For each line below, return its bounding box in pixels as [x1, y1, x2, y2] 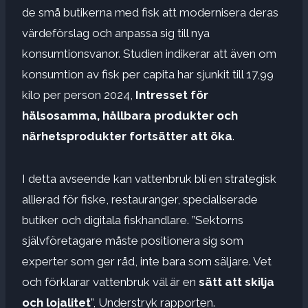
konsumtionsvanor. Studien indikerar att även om [22, 46, 276, 60]
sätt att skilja [199, 274, 274, 289]
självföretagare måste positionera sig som [22, 233, 243, 247]
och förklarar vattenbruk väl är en [22, 274, 199, 289]
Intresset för [135, 87, 208, 102]
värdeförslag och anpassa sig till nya [22, 25, 210, 40]
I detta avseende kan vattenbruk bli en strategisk [22, 171, 276, 186]
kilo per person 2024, [22, 87, 135, 102]
